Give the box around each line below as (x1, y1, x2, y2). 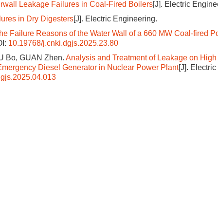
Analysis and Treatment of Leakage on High (66, 54, 217, 62)
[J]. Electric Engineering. (73, 15, 157, 23)
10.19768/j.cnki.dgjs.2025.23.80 (8, 39, 118, 47)
